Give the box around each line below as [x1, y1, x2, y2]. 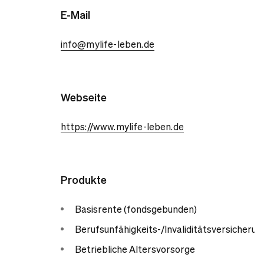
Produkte [60, 173, 107, 186]
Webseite [60, 90, 107, 104]
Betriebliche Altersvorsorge [74, 243, 195, 255]
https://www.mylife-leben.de [60, 120, 184, 133]
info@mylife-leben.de [60, 38, 154, 50]
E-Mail [60, 8, 90, 21]
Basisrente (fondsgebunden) [74, 203, 197, 215]
